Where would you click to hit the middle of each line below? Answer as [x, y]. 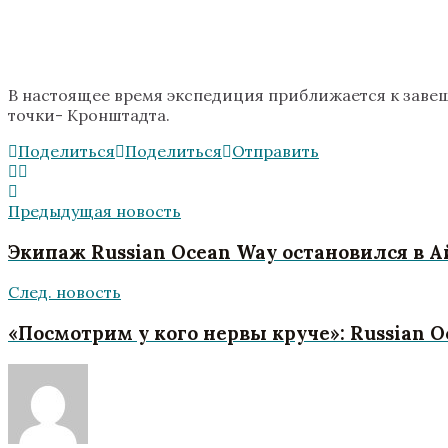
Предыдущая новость [94, 210]
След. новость [64, 292]
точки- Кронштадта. [89, 114]
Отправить [275, 150]
